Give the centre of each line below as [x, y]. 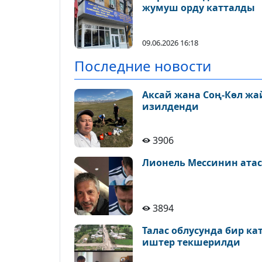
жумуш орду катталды [199, 8]
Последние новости [143, 66]
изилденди [170, 106]
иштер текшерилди [191, 242]
